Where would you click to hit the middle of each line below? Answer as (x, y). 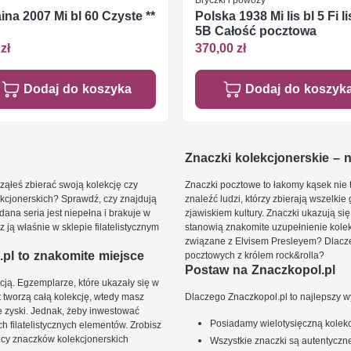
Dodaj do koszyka (77, 89)
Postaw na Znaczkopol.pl (260, 270)
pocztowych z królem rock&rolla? (255, 255)
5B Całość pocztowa (256, 31)
